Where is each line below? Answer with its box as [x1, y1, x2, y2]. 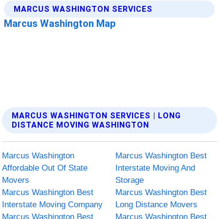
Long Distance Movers [115, 199, 197, 209]
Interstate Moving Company [2, 199, 103, 209]
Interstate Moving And [115, 163, 195, 173]
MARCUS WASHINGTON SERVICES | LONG [12, 110, 181, 120]
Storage [115, 175, 144, 185]
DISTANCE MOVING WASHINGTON [12, 120, 150, 130]
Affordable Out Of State [2, 163, 88, 173]
